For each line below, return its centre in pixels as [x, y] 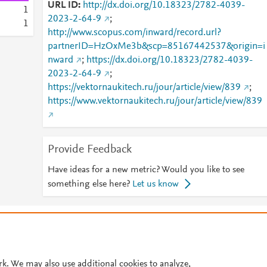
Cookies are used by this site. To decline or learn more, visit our [114, 245]
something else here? [89, 184]
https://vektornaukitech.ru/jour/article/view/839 [144, 88]
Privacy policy [223, 221]
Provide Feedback [89, 150]
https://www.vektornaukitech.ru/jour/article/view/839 [155, 101]
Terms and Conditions [142, 221]
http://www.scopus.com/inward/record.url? [134, 33]
